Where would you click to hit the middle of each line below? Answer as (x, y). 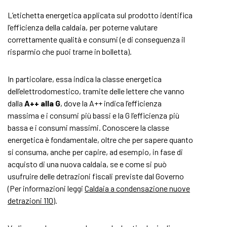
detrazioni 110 (30, 200)
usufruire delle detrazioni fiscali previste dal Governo (96, 176)
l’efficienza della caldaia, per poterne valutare (83, 27)
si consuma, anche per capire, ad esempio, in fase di (95, 152)
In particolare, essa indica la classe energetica (85, 79)
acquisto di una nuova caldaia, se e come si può (87, 164)
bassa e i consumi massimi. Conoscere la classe (88, 127)
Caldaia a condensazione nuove (137, 188)
